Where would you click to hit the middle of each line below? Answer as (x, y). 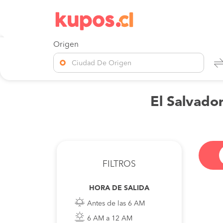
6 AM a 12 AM (110, 219)
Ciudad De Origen (102, 63)
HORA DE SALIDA (119, 188)
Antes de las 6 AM (116, 204)
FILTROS (119, 165)
